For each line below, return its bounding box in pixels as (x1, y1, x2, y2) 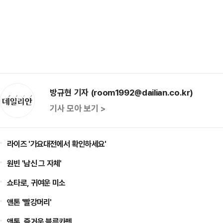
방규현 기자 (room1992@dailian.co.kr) (50, 87, 194, 98)
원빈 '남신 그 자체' (7, 158, 62, 169)
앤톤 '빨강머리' (7, 197, 52, 208)
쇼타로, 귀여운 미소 (7, 177, 66, 188)
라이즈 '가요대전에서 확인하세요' (7, 138, 107, 149)
